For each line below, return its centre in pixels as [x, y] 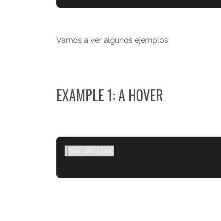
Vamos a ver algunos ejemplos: [113, 40]
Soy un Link [91, 151]
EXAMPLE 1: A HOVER [110, 95]
